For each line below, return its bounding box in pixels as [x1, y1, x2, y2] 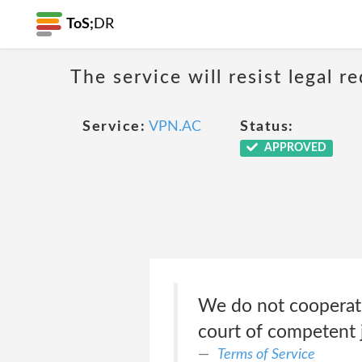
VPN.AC [149, 120, 201, 134]
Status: [240, 120, 294, 134]
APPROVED [261, 142, 326, 154]
